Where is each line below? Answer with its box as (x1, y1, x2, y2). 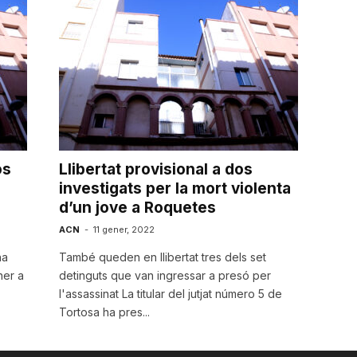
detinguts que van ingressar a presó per (58, 269, 271, 282)
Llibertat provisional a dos (58, 160, 253, 178)
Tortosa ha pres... (58, 305, 150, 319)
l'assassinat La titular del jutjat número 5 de (58, 287, 282, 300)
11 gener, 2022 (92, 224, 155, 235)
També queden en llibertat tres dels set (58, 250, 266, 264)
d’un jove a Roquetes (58, 198, 216, 217)
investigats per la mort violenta (58, 179, 291, 198)
